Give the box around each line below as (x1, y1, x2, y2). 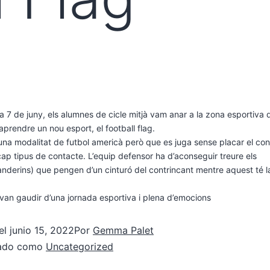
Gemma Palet (93, 224, 154, 236)
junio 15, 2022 (10, 224, 74, 236)
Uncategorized (46, 240, 113, 253)
